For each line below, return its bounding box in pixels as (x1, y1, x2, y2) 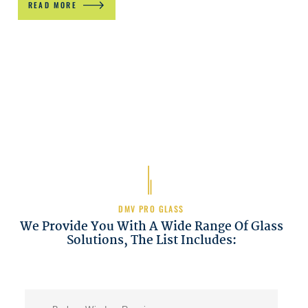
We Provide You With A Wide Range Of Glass (19, 217, 283, 237)
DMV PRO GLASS (118, 203, 184, 215)
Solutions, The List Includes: (66, 230, 236, 251)
